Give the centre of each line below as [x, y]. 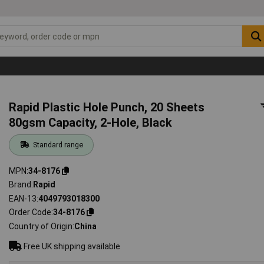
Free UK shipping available [71, 246]
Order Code [30, 212]
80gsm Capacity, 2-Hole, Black [91, 122]
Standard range [58, 144]
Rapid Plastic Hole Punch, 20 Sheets [107, 107]
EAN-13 [23, 198]
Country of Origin [41, 226]
